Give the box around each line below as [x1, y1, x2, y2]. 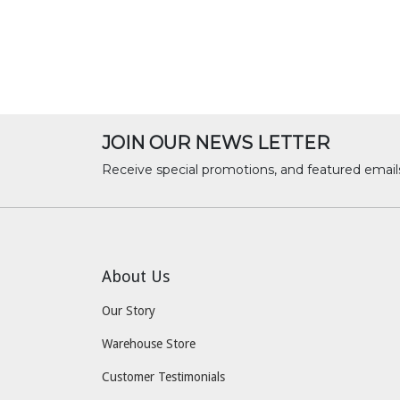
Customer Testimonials [102, 370, 225, 385]
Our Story [102, 304, 155, 319]
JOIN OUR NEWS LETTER [102, 132, 329, 154]
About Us [102, 267, 170, 287]
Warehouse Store [102, 337, 196, 352]
